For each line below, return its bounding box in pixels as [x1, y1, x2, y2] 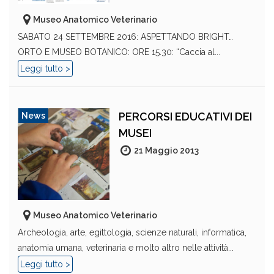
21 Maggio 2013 [134, 146, 199, 155]
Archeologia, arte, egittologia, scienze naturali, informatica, [18, 228, 246, 237]
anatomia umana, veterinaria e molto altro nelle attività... [18, 243, 234, 253]
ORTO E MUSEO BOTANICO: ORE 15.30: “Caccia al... [18, 47, 220, 57]
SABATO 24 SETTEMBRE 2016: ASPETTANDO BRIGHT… [18, 32, 233, 42]
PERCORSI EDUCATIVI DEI [119, 110, 252, 123]
